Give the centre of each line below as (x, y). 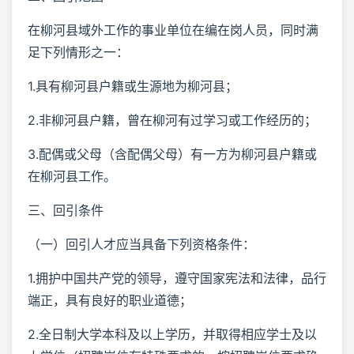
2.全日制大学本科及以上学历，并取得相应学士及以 (172, 334)
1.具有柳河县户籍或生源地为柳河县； (133, 86)
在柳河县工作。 (72, 176)
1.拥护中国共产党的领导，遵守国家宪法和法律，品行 (177, 278)
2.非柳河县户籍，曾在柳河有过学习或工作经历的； (172, 120)
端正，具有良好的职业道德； (110, 300)
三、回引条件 (66, 210)
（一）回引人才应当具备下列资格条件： (141, 244)
